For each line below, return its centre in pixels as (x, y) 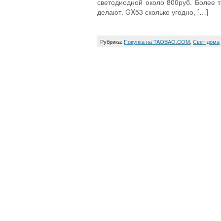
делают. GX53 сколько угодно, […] (153, 12)
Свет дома (206, 41)
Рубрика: (112, 41)
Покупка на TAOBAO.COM (157, 41)
